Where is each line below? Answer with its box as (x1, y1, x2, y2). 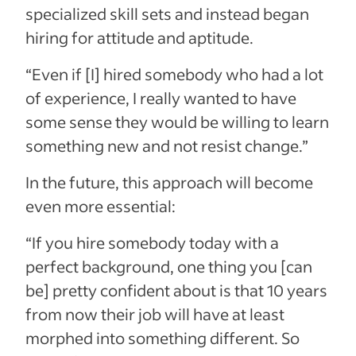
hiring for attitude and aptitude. (25, 27, 253, 48)
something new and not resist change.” (25, 135, 308, 157)
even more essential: (25, 195, 176, 217)
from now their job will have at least (25, 304, 284, 325)
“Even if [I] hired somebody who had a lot (25, 64, 323, 85)
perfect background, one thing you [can (25, 256, 312, 277)
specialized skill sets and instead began (25, 3, 309, 25)
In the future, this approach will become (25, 172, 313, 193)
